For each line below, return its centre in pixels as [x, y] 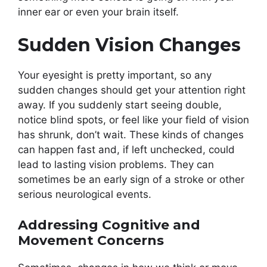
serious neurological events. [85, 195]
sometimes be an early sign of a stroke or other [131, 180]
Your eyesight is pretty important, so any [115, 75]
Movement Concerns [91, 240]
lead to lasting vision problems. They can [116, 165]
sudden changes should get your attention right [132, 90]
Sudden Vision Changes [129, 45]
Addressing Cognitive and [109, 225]
